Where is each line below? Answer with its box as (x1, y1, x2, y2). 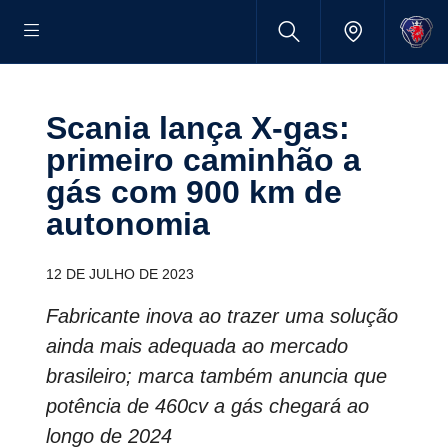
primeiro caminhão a (46, 142, 361, 178)
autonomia (46, 206, 210, 242)
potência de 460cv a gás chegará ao (46, 395, 369, 417)
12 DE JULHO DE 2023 (46, 266, 194, 282)
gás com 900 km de (46, 174, 342, 210)
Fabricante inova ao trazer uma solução (46, 305, 398, 327)
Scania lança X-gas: (46, 110, 67, 146)
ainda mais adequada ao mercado (46, 335, 348, 357)
